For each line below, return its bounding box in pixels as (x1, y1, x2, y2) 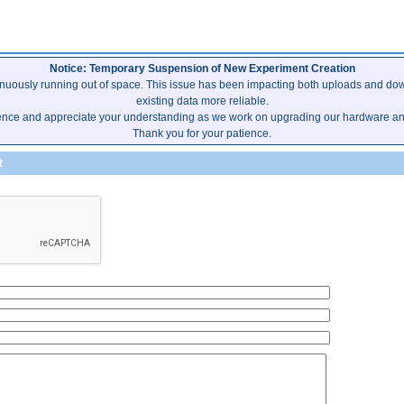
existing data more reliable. (135, 94, 269, 107)
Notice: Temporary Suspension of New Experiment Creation (49, 61, 355, 75)
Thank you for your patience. (133, 126, 271, 140)
